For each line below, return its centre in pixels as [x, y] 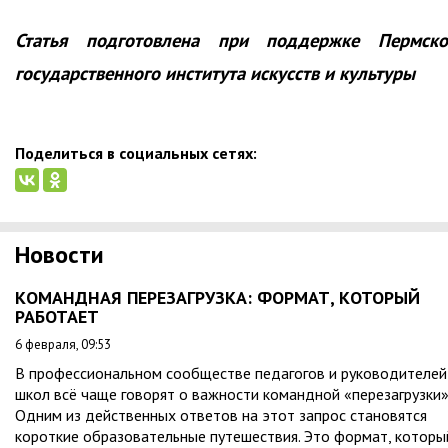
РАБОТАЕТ [57, 317]
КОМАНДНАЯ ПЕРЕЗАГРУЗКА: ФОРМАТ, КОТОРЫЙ [217, 298]
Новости [59, 255]
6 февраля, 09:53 [63, 345]
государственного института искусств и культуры [215, 73]
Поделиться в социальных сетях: [136, 153]
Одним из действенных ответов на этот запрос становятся [221, 415]
